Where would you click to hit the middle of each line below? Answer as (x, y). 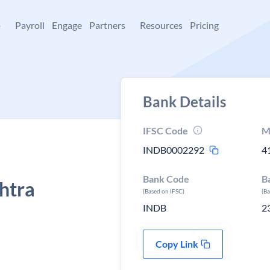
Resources (161, 25)
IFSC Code (165, 130)
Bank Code (166, 179)
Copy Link (177, 244)
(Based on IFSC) (164, 191)
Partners (107, 25)
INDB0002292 (174, 150)
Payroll (30, 25)
